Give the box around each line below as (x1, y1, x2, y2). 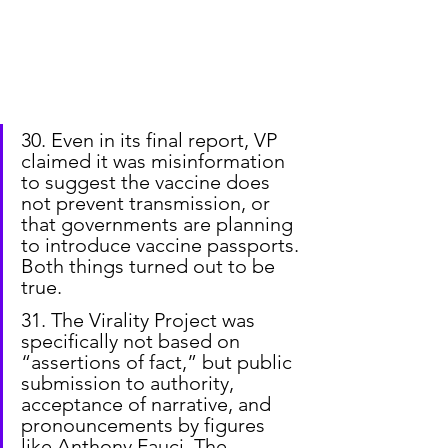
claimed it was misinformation (21, 148, 290, 173)
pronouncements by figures (21, 412, 270, 437)
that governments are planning (21, 211, 298, 236)
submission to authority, (21, 370, 239, 395)
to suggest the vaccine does (21, 169, 275, 194)
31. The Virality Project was (21, 307, 260, 332)
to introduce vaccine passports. (21, 232, 304, 257)
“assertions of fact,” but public (21, 349, 297, 374)
